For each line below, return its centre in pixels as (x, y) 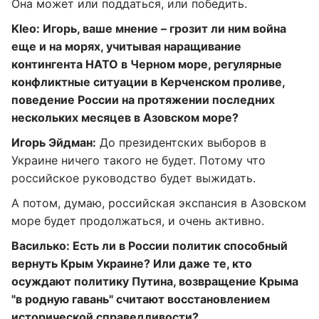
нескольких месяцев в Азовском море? (125, 117)
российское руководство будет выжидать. (134, 178)
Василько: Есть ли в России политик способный (150, 246)
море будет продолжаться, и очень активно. (138, 221)
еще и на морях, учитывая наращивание (126, 46)
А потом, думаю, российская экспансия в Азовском (159, 203)
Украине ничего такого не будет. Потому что (138, 160)
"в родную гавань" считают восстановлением (141, 299)
